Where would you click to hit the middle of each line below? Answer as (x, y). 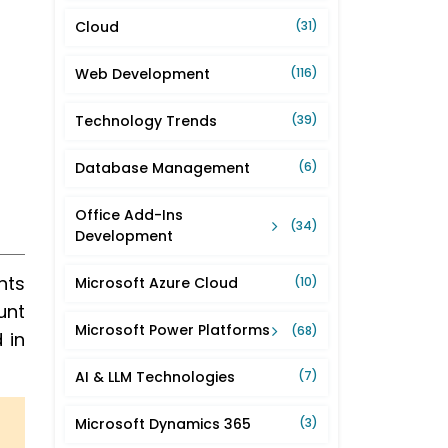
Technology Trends (146, 121)
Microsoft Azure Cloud (156, 283)
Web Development (142, 74)
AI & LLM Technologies (155, 377)
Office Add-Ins (129, 215)
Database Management (162, 168)
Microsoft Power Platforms (172, 330)
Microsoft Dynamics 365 (163, 424)
